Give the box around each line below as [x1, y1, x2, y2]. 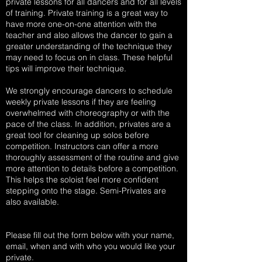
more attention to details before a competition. [6, 163, 178, 174]
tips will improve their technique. [6, 63, 126, 74]
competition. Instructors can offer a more [6, 141, 158, 151]
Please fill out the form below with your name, [6, 230, 174, 240]
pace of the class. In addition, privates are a [6, 119, 171, 129]
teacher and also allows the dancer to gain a [6, 30, 173, 40]
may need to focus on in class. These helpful [6, 52, 173, 63]
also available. [6, 196, 59, 207]
